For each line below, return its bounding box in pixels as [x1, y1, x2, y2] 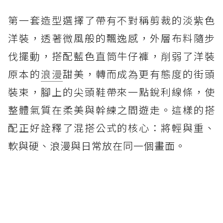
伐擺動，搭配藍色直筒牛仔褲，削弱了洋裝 [8, 48, 215, 63]
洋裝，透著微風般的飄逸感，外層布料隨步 [8, 30, 215, 45]
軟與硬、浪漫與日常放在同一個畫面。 [8, 138, 186, 153]
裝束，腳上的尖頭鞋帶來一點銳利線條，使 [8, 84, 215, 99]
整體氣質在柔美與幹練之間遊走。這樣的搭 [8, 102, 215, 117]
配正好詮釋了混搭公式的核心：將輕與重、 [8, 120, 215, 135]
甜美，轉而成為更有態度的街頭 [62, 66, 216, 81]
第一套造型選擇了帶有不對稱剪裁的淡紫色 [8, 12, 215, 27]
